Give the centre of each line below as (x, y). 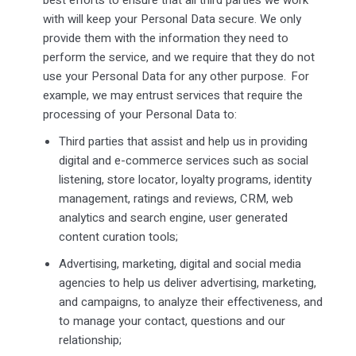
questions (216, 321)
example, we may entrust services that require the (172, 95)
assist (166, 141)
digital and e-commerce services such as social (183, 160)
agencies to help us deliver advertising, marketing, (187, 282)
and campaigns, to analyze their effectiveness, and (190, 302)
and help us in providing (245, 141)
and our (263, 321)
